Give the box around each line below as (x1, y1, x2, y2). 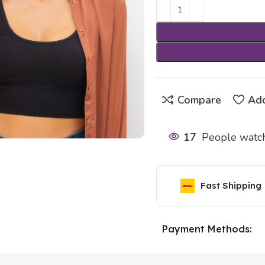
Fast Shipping (201, 180, 261, 191)
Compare (177, 92, 221, 107)
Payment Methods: (162, 223, 252, 235)
